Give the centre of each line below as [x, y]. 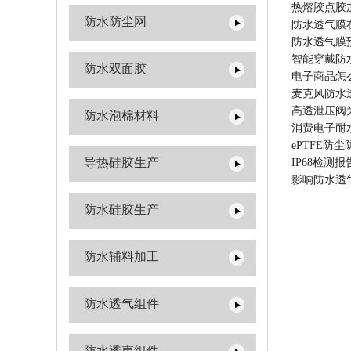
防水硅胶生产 [121, 210]
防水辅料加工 [121, 257]
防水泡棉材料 [121, 116]
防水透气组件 [121, 304]
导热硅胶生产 [121, 163]
